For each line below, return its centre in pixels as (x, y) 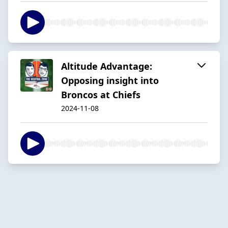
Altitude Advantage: (107, 66)
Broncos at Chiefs (101, 94)
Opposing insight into (110, 80)
